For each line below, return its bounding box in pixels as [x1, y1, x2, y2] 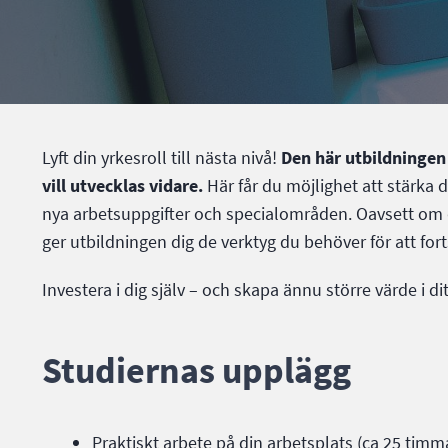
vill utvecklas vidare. [42, 173, 207, 198]
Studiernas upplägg [42, 345, 351, 395]
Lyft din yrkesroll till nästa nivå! [42, 145, 281, 170]
